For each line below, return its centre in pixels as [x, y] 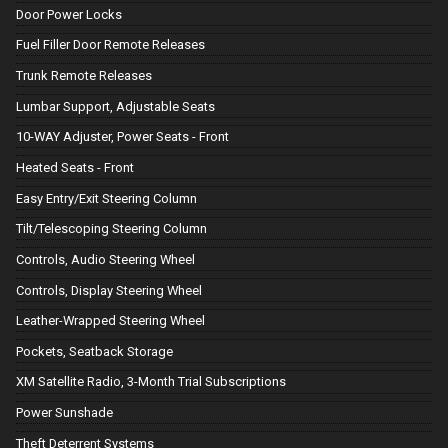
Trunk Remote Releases [84, 75]
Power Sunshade [64, 413]
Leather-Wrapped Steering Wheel [110, 321]
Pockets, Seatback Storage [94, 351]
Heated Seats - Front [75, 167]
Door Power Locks [69, 14]
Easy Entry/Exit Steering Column [106, 198]
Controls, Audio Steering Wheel [105, 259]
